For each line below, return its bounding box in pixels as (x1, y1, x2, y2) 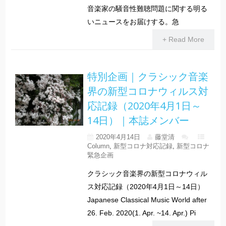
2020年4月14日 (95, 133, 140, 141)
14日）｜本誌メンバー (87, 114, 189, 128)
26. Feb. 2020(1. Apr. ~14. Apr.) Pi (87, 209, 196, 217)
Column (87, 142, 109, 150)
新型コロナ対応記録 (113, 142, 173, 150)
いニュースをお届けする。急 (87, 18, 179, 26)
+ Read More (162, 35, 204, 44)
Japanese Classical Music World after (87, 196, 207, 204)
